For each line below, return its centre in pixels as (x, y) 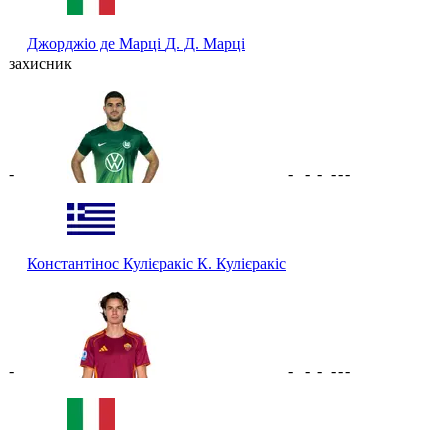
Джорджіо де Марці (96, 43)
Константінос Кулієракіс (112, 263)
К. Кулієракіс (241, 263)
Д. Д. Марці (205, 43)
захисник (40, 63)
